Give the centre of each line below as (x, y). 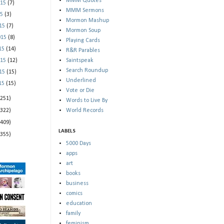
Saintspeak (80, 60)
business (77, 184)
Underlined (81, 80)
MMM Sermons (85, 10)
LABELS (67, 131)
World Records (85, 110)
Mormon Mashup (87, 20)
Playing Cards (83, 40)
